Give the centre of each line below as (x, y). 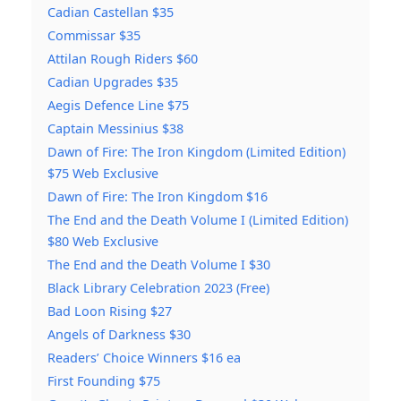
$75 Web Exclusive (103, 174)
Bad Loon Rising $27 (110, 311)
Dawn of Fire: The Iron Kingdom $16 (158, 197)
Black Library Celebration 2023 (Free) (158, 288)
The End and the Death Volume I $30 (159, 265)
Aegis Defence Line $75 (118, 106)
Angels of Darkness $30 (119, 335)
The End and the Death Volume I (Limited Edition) (198, 220)
